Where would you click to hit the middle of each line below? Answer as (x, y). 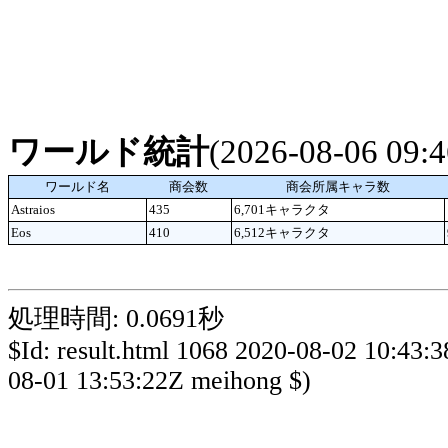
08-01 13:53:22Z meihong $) (159, 381)
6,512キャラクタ (282, 232)
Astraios (33, 209)
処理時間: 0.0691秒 (116, 319)
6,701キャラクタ (282, 209)
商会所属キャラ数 (337, 186)
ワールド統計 (108, 151)
